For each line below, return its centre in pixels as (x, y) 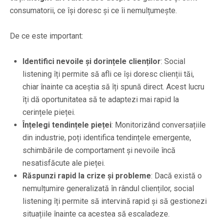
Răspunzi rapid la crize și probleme (87, 175)
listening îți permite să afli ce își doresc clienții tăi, (108, 74)
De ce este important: (46, 36)
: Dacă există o (176, 175)
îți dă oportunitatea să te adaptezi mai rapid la (101, 99)
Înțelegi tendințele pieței (67, 125)
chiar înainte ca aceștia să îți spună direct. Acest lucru (113, 87)
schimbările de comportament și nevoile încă (99, 150)
